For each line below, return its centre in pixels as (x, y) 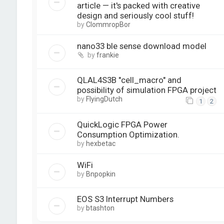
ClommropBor (108, 24)
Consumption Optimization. (128, 135)
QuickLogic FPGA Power (122, 125)
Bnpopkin (100, 174)
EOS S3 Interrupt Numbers (125, 199)
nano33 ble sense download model (141, 46)
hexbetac (100, 144)
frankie (107, 55)
